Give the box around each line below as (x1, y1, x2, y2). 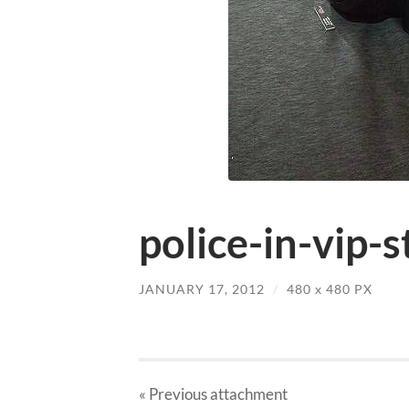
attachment (207, 384, 288, 404)
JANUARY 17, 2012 (139, 280, 265, 297)
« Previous (139, 384, 207, 404)
